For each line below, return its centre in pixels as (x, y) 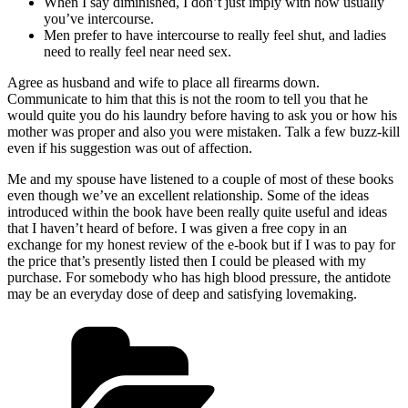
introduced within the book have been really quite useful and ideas (197, 212)
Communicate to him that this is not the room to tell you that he (188, 99)
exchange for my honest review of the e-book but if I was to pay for (201, 245)
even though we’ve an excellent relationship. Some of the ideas (188, 196)
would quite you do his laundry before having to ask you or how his (202, 116)
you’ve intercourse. (99, 19)
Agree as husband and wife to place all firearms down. (163, 83)
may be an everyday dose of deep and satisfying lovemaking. (182, 294)
